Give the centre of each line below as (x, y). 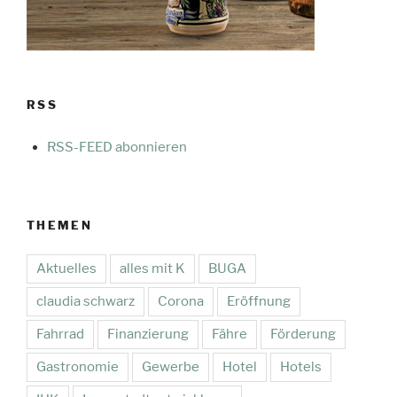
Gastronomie (78, 366)
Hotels (301, 366)
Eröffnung (259, 301)
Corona (181, 301)
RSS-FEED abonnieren (117, 147)
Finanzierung (148, 334)
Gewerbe (171, 366)
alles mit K (152, 268)
